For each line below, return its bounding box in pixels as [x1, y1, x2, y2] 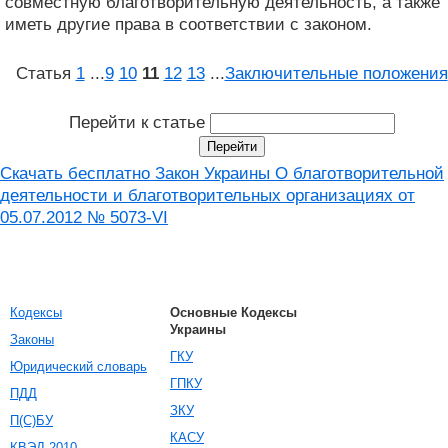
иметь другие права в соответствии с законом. [5, 14, 377, 34]
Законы [10, 332, 54, 347]
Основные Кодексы [170, 305, 297, 320]
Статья [15, 63, 76, 83]
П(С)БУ [10, 413, 53, 428]
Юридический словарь [10, 359, 147, 374]
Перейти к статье [68, 112, 210, 132]
